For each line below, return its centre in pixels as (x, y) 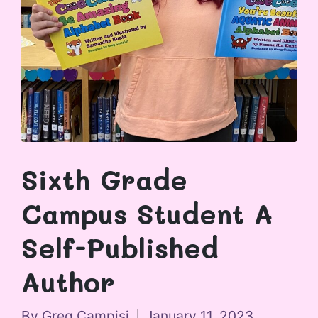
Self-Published (120, 248)
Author (68, 282)
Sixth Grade (104, 180)
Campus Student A (147, 214)
